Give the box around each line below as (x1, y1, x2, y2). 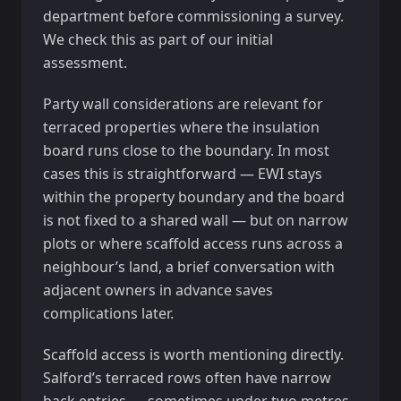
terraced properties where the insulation (43, 117, 320, 137)
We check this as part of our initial (43, 30, 273, 49)
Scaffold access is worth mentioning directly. (43, 345, 344, 364)
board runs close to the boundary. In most (43, 141, 329, 160)
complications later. (43, 303, 174, 323)
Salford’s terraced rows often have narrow (43, 368, 331, 388)
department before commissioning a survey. (43, 6, 344, 26)
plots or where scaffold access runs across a (43, 234, 343, 253)
